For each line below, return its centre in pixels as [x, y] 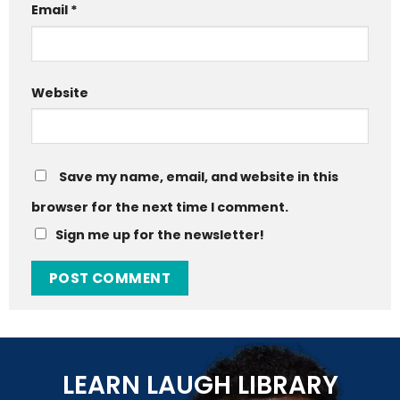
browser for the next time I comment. [160, 208]
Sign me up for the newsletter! [160, 235]
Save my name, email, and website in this [199, 177]
